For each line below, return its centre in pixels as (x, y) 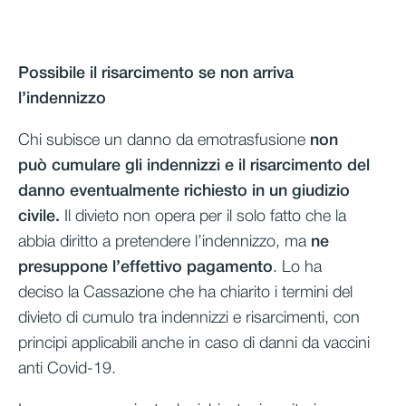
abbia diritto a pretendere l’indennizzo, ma (164, 242)
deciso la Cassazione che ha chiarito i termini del (185, 292)
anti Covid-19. (67, 368)
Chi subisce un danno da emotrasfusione (164, 140)
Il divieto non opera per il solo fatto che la (203, 216)
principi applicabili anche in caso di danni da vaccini (194, 343)
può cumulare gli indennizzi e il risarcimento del (194, 165)
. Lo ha (297, 267)
